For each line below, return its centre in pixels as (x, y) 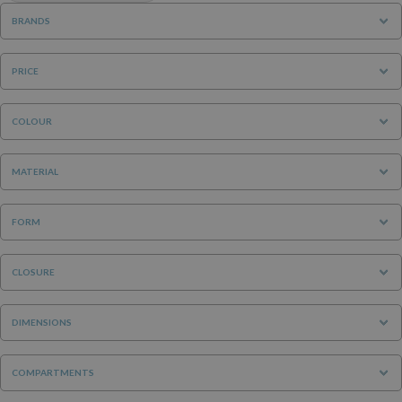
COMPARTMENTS (53, 372)
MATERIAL (35, 171)
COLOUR (32, 121)
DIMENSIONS (42, 322)
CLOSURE (33, 271)
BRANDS (31, 20)
